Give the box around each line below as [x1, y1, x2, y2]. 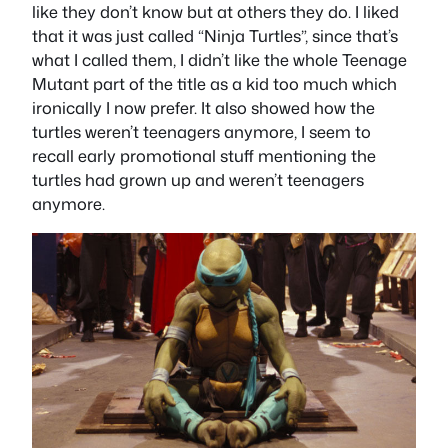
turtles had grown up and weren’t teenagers [32, 168, 364, 192]
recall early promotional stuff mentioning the [32, 144, 376, 168]
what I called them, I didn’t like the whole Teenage [32, 48, 407, 72]
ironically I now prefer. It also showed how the [32, 96, 375, 120]
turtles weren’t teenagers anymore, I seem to [32, 120, 371, 144]
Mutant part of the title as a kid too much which [32, 72, 397, 96]
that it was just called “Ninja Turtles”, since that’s [32, 24, 398, 48]
